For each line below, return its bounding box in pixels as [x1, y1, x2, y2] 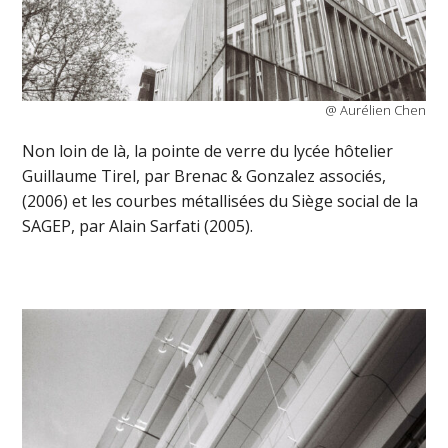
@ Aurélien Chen [324, 100, 426, 119]
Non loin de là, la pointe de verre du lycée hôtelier [22, 140, 394, 163]
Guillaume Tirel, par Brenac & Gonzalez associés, [22, 165, 387, 188]
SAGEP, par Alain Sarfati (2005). [22, 215, 254, 238]
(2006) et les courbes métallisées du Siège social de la [22, 190, 419, 213]
